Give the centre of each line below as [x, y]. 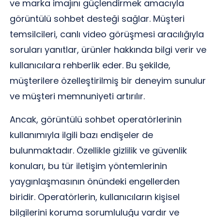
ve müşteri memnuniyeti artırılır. [77, 96]
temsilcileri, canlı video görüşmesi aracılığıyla [107, 34]
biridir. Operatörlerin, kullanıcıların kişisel [95, 197]
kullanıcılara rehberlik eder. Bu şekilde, [90, 65]
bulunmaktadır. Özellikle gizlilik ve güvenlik [98, 150]
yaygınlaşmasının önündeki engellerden [95, 181]
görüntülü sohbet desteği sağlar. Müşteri [97, 19]
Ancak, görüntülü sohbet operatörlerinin [96, 119]
